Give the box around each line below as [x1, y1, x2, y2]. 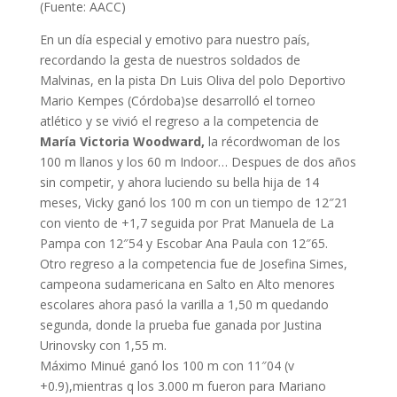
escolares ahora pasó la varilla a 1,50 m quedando [39, 296, 329, 313]
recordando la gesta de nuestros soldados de [39, 51, 300, 68]
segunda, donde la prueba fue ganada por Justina [39, 316, 322, 333]
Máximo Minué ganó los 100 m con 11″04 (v [39, 357, 294, 374]
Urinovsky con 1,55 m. [39, 337, 167, 354]
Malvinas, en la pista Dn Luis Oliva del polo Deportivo [39, 72, 346, 89]
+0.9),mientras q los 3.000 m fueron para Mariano [39, 378, 326, 394]
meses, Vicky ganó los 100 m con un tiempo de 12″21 [39, 194, 348, 211]
